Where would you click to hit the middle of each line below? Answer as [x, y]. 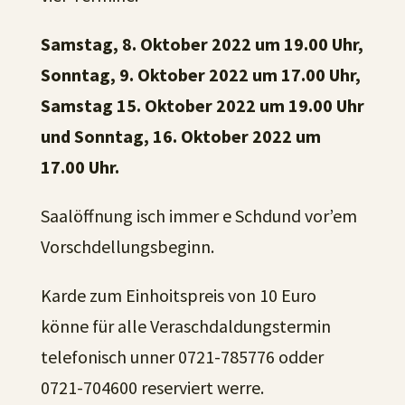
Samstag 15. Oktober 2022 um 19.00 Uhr [202, 105]
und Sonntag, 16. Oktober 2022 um [180, 136]
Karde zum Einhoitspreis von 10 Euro [178, 295]
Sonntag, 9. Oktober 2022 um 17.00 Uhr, [200, 75]
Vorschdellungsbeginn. [127, 246]
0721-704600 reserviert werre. [152, 387]
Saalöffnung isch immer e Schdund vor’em [198, 216]
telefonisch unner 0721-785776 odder [182, 357]
